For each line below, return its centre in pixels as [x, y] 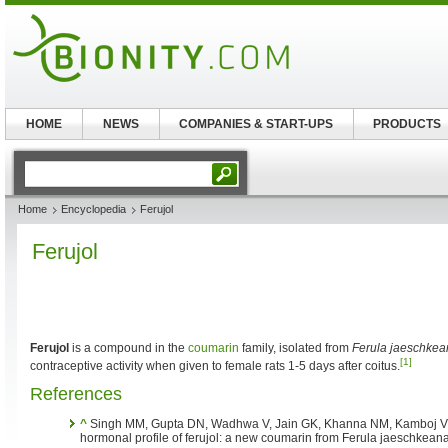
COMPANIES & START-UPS [256, 124]
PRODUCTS [407, 124]
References [76, 394]
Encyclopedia [93, 209]
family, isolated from [295, 348]
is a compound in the [128, 348]
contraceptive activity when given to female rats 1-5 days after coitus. [215, 366]
